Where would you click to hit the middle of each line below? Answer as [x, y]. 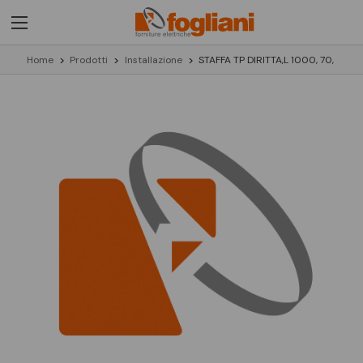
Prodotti [89, 60]
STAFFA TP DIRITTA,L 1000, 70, [266, 60]
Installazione [153, 60]
